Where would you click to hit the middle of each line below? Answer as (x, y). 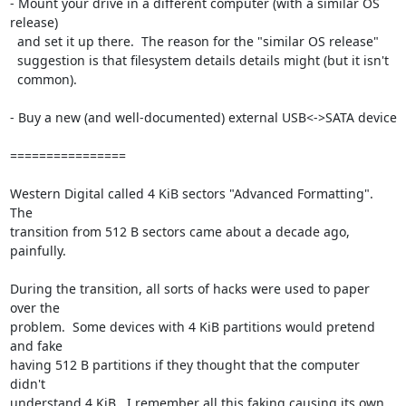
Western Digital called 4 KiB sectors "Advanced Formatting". (191, 193)
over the (34, 308)
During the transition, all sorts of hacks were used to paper (189, 289)
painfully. (38, 251)
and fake (36, 346)
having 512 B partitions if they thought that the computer (184, 365)
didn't (27, 384)
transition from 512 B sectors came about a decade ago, (179, 232)
